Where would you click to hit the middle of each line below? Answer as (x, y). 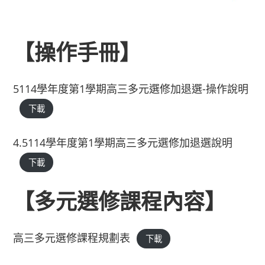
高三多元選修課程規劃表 (72, 237)
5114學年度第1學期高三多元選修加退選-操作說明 (131, 88)
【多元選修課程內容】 (120, 201)
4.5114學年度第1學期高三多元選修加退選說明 (123, 142)
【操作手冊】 (77, 52)
